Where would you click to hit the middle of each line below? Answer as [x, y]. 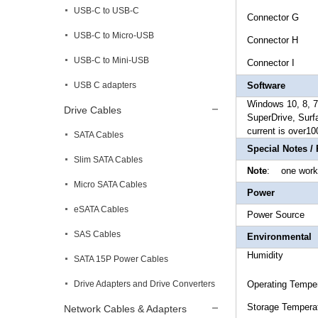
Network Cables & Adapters [125, 309]
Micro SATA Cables [110, 185]
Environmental [279, 237]
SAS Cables [97, 234]
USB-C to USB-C [106, 11]
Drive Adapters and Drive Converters [144, 284]
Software [266, 86]
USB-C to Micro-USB [114, 35]
